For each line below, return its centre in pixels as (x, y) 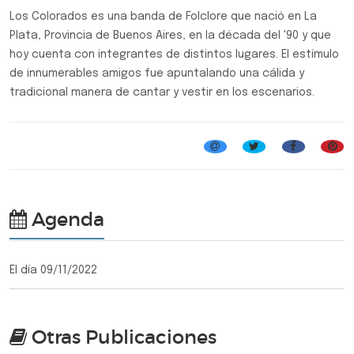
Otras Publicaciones (122, 337)
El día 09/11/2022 (53, 270)
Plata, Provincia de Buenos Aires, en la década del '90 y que (170, 36)
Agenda (66, 219)
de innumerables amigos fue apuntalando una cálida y (157, 73)
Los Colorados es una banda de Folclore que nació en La (163, 17)
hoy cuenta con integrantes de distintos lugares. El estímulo (174, 55)
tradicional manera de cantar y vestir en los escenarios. (164, 92)
